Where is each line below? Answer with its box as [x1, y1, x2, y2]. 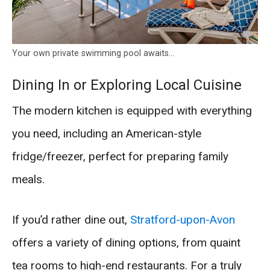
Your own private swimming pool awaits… [12, 48, 174, 58]
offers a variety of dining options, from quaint [12, 235, 240, 250]
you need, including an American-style [12, 126, 201, 140]
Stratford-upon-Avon [130, 212, 235, 227]
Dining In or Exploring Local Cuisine [12, 76, 242, 93]
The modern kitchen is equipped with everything [12, 103, 252, 118]
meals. [12, 172, 45, 186]
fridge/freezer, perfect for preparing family [12, 149, 228, 163]
